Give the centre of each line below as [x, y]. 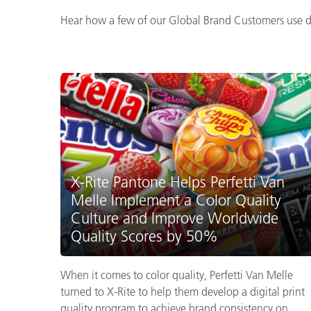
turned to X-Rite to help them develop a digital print [183, 291]
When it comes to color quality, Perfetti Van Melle [177, 275]
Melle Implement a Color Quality [176, 200]
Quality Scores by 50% [144, 236]
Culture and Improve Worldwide [175, 218]
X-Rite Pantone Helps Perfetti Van [178, 182]
